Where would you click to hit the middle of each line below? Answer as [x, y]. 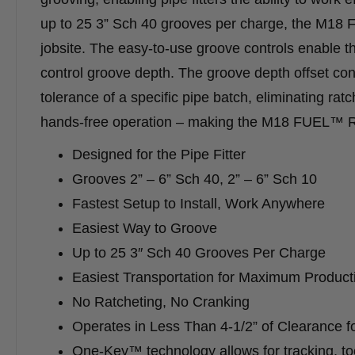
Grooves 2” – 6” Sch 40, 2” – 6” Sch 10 [195, 179]
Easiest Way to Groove [145, 229]
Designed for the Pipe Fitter [159, 155]
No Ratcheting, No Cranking [161, 302]
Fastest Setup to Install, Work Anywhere [198, 204]
